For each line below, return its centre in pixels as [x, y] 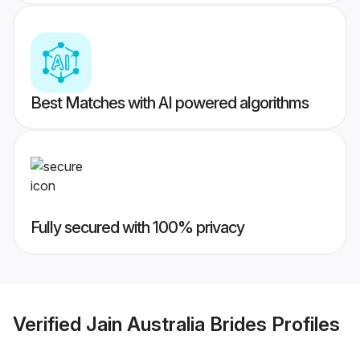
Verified [49, 324]
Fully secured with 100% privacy [137, 228]
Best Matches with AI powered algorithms [170, 103]
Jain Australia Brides [176, 324]
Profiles [303, 324]
